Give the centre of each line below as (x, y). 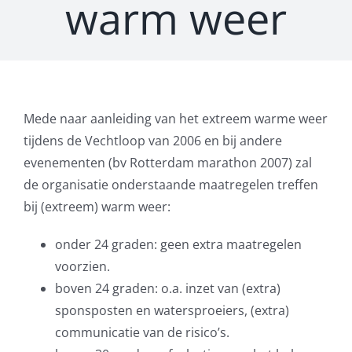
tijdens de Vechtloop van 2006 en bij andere (153, 140)
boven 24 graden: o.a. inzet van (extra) (168, 288)
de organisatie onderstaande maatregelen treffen (171, 184)
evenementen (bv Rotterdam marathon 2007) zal (168, 162)
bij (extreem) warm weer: (97, 206)
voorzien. (82, 266)
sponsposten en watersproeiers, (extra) (172, 310)
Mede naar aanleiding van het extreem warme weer (176, 118)
